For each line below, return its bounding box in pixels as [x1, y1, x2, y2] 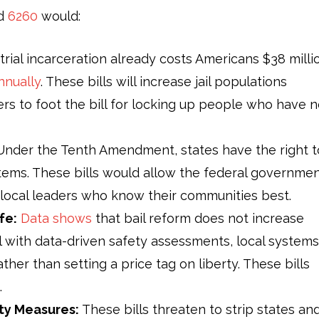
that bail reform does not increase [92, 210, 304, 226]
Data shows [21, 210, 92, 226]
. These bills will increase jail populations [41, 73, 287, 89]
